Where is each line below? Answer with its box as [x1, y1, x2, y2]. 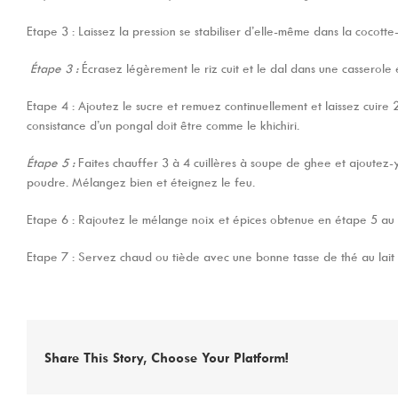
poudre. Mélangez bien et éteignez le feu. [27, 174, 255, 190]
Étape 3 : [27, 60, 82, 76]
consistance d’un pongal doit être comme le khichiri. [27, 117, 299, 133]
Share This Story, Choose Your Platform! [44, 348, 289, 367]
